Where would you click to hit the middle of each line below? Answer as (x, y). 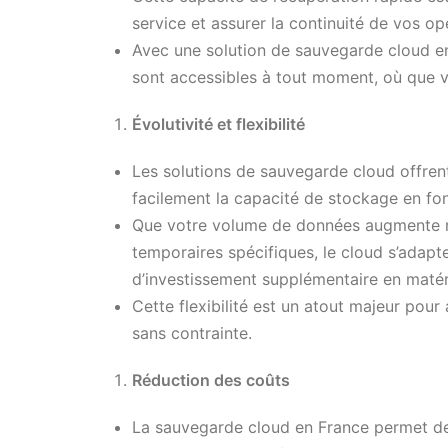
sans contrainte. (192, 332)
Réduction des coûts (211, 379)
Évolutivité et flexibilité (218, 123)
